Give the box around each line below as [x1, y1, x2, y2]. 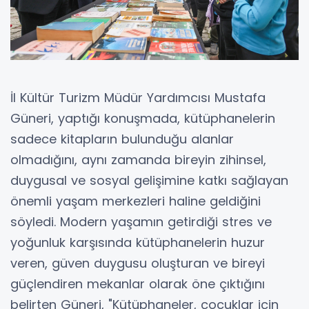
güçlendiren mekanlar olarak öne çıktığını [10, 275, 265, 293]
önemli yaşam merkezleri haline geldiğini [10, 192, 261, 210]
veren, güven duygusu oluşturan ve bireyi [10, 255, 265, 272]
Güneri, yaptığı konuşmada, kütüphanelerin [10, 110, 275, 128]
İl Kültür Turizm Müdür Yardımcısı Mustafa [10, 89, 266, 107]
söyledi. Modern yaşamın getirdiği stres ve [10, 213, 272, 231]
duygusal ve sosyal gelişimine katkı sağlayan [10, 172, 288, 190]
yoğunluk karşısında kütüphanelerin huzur [10, 234, 265, 252]
